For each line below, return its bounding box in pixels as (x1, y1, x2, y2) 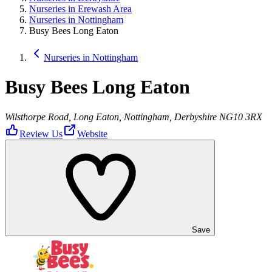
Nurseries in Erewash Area (29, 4, 132, 14)
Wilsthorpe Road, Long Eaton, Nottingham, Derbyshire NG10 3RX (5, 111, 262, 122)
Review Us (19, 128, 63, 139)
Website (77, 128, 107, 139)
